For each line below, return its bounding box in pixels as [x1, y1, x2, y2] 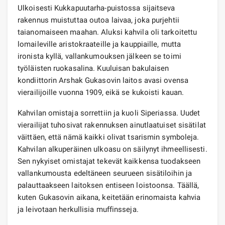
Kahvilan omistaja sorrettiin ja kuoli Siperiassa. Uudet [18, 108, 200, 118]
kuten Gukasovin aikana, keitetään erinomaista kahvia [18, 192, 201, 202]
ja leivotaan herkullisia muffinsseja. [18, 204, 139, 214]
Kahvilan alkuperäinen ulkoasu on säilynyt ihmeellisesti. [18, 144, 207, 154]
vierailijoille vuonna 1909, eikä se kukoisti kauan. [18, 87, 184, 97]
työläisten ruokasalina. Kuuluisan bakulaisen [18, 63, 169, 73]
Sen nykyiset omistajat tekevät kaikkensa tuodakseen [18, 156, 201, 166]
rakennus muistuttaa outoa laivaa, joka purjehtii [18, 15, 179, 25]
